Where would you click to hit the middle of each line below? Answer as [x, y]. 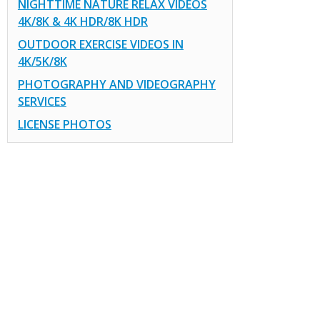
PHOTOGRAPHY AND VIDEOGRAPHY [116, 84]
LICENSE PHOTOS [64, 124]
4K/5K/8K [42, 61]
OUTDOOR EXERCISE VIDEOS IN [100, 44]
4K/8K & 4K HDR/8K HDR [82, 21]
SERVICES [42, 101]
